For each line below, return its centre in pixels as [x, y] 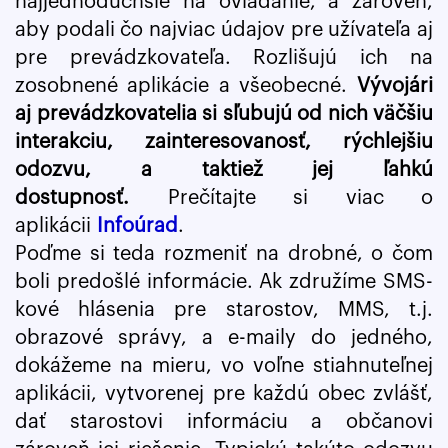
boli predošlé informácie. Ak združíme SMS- [224, 282]
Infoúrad [137, 226]
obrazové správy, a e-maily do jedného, [224, 338]
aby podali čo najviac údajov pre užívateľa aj [224, 30]
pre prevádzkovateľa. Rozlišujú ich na [224, 58]
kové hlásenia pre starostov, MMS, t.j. [224, 310]
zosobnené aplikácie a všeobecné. [186, 86]
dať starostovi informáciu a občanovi [224, 422]
